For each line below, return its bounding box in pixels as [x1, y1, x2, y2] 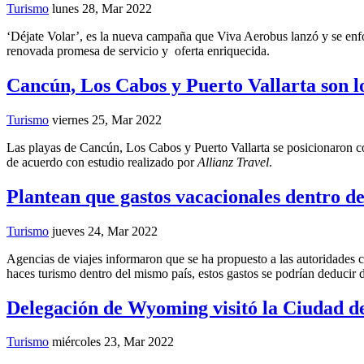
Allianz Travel [197, 154, 269, 169]
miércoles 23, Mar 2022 [52, 335, 174, 349]
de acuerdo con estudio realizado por [6, 154, 197, 169]
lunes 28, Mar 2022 [52, 2, 152, 16]
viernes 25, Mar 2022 [52, 112, 162, 127]
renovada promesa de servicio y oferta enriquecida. [6, 44, 270, 58]
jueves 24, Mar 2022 [52, 223, 158, 238]
